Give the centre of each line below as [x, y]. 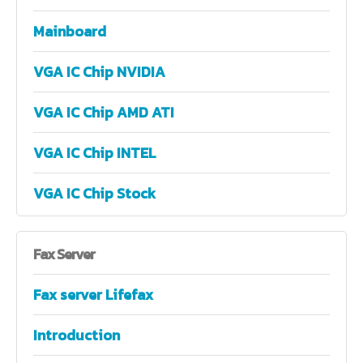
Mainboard [70, 31]
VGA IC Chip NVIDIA [99, 71]
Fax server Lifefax [93, 294]
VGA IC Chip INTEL [95, 152]
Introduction [77, 335]
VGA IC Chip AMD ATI [104, 112]
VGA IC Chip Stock [94, 193]
